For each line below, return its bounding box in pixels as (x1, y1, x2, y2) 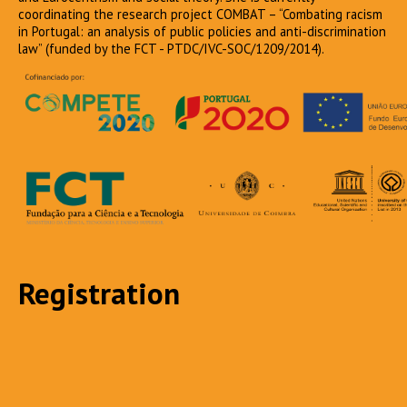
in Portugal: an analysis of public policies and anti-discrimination (18, 23, 386, 41)
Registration (18, 273, 180, 313)
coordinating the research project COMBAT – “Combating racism (18, 5, 382, 24)
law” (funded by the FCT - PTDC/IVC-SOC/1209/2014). (18, 40, 331, 58)
